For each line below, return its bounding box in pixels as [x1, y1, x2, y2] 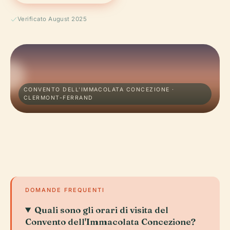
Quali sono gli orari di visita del [34, 204, 169, 215]
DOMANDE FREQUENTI [25, 186, 105, 194]
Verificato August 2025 [17, 15, 87, 23]
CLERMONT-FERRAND [24, 94, 93, 101]
